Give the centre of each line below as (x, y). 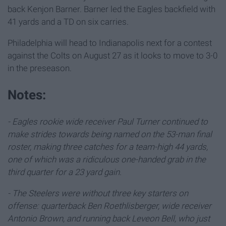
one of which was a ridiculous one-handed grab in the (107, 159)
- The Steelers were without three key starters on (98, 193)
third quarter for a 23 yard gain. (65, 172)
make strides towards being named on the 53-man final (110, 134)
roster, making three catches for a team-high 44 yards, (108, 147)
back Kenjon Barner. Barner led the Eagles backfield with (111, 9)
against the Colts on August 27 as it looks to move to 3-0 (112, 56)
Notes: (27, 95)
